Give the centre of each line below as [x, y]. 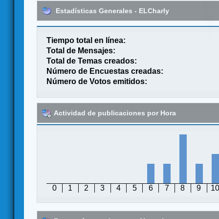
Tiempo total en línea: [86, 40]
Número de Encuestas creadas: [105, 71]
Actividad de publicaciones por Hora [115, 113]
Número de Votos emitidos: [97, 81]
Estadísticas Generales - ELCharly [111, 11]
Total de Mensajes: [81, 50]
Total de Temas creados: [92, 61]
